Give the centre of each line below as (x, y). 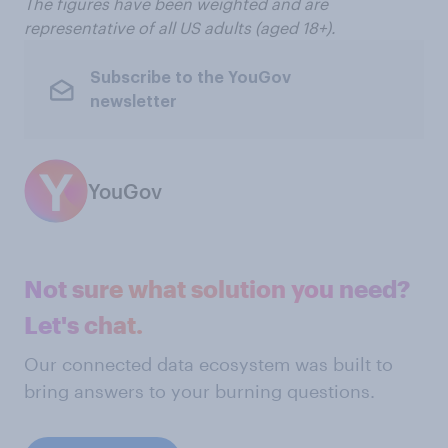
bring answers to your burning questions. (199, 391)
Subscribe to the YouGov (190, 77)
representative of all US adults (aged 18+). (180, 27)
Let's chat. (83, 324)
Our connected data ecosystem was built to (208, 364)
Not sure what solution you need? (217, 288)
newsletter (133, 101)
